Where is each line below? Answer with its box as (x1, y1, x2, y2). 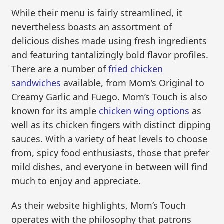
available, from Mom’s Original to (61, 76, 205, 89)
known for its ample (11, 104, 99, 117)
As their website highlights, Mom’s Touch (11, 199, 186, 212)
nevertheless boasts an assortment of (11, 20, 172, 33)
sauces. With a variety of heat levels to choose (11, 132, 208, 145)
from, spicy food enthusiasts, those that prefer (11, 146, 210, 159)
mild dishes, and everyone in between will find (11, 160, 208, 173)
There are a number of (11, 62, 109, 75)
